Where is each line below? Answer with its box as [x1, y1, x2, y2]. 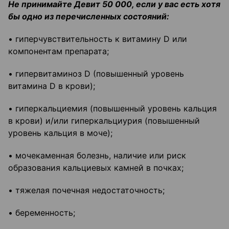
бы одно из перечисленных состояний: [8, 11, 169, 22]
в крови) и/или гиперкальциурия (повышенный [8, 116, 200, 126]
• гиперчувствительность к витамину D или [8, 34, 187, 44]
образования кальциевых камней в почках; [8, 163, 184, 173]
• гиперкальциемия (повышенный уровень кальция [8, 103, 217, 114]
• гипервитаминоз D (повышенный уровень [8, 68, 184, 79]
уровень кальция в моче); [8, 128, 112, 139]
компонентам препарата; [8, 46, 109, 57]
